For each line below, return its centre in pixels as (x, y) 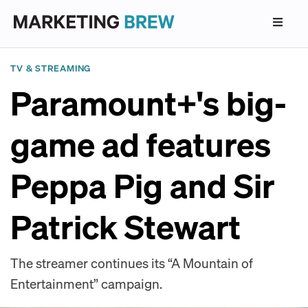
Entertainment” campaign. (86, 283)
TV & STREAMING (51, 68)
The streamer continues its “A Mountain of (132, 263)
